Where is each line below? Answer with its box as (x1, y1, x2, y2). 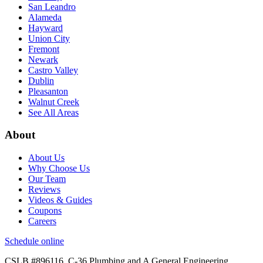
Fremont (28, 43, 59, 54)
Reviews (28, 184, 60, 194)
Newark (28, 54, 58, 65)
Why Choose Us (28, 163, 90, 173)
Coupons (28, 205, 62, 215)
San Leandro (28, 1, 76, 12)
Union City (28, 33, 70, 43)
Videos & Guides (28, 194, 92, 205)
